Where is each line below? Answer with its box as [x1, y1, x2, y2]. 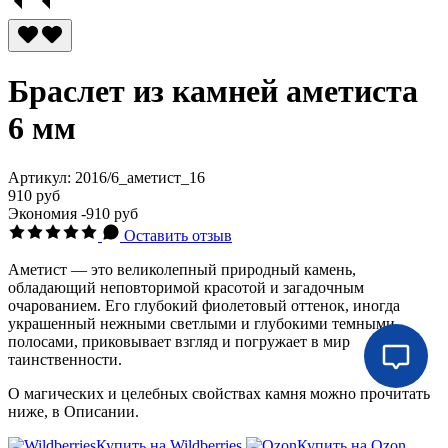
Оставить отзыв [124, 226, 232, 244]
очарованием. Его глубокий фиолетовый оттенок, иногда [8, 296, 400, 314]
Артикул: [8, 168, 75, 186]
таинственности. [8, 350, 122, 368]
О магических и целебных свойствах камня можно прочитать [8, 384, 430, 402]
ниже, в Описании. [8, 402, 139, 420]
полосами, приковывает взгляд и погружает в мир [8, 332, 350, 350]
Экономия [8, 204, 81, 222]
